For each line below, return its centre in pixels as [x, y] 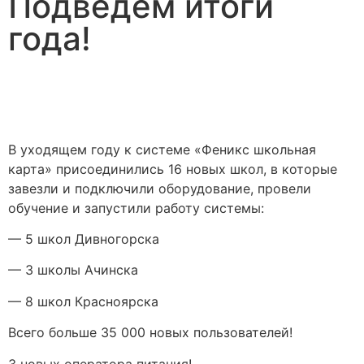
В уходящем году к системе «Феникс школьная [162, 149]
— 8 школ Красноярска [83, 301]
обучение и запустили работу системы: [136, 208]
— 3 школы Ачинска [73, 270]
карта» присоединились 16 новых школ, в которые [173, 169]
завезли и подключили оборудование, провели [160, 188]
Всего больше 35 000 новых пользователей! [150, 333]
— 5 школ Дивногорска [84, 238]
